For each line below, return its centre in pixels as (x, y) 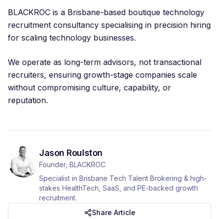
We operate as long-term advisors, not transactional (105, 62)
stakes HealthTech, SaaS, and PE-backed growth (119, 188)
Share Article (113, 212)
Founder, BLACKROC (72, 164)
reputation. (28, 100)
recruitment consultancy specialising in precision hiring (109, 25)
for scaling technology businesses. (72, 38)
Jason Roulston (71, 153)
